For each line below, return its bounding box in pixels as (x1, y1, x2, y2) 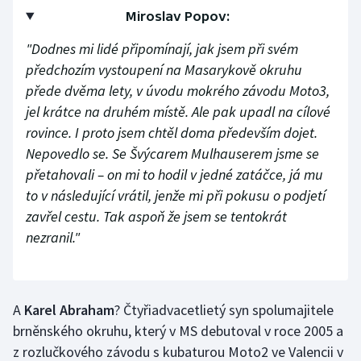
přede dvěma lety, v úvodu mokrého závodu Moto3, (26, 81, 330, 101)
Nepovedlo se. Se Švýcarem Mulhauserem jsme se (26, 144, 319, 164)
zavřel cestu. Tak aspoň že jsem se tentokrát (26, 207, 287, 226)
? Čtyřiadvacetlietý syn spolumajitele (114, 301, 334, 320)
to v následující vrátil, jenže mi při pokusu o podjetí (26, 186, 326, 205)
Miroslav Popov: (125, 9, 230, 24)
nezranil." (26, 228, 80, 247)
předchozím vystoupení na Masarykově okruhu (26, 60, 302, 80)
